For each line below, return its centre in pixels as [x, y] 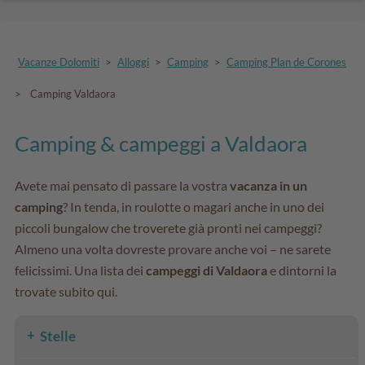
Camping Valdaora [73, 93]
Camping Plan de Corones [286, 62]
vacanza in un [268, 185]
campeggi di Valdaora [207, 270]
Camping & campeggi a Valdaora [161, 143]
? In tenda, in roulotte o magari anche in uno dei [193, 206]
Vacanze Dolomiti [59, 62]
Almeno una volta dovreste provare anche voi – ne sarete [173, 248]
